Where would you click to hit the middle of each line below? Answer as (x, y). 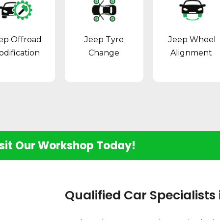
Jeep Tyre (104, 40)
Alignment (192, 53)
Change (104, 53)
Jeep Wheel (192, 40)
